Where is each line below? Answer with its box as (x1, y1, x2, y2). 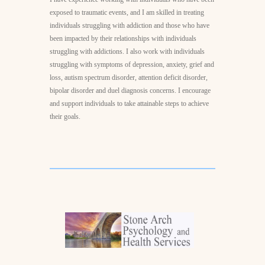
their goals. (50, 112, 80, 121)
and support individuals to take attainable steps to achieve (50, 99, 209, 108)
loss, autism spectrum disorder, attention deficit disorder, (50, 73, 208, 82)
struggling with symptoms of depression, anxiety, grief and (50, 60, 214, 69)
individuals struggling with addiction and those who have (50, 21, 209, 30)
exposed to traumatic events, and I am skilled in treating (50, 8, 204, 17)
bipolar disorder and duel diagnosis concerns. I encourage (50, 86, 211, 95)
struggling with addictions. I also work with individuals (50, 47, 205, 56)
